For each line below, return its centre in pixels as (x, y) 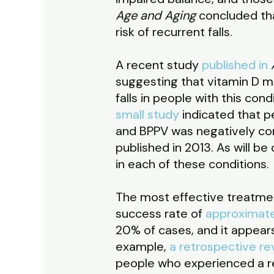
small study (147, 115)
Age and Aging (155, 16)
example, (142, 247)
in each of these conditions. (192, 164)
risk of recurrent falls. (174, 32)
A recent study (158, 65)
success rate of (160, 214)
